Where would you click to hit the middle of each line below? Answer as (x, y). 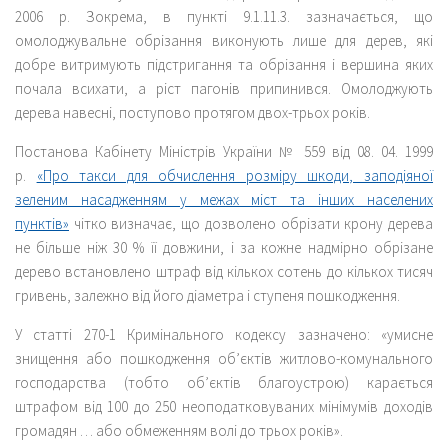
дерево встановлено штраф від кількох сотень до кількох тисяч (224, 271)
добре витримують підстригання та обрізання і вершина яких (224, 64)
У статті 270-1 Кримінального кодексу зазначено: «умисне (224, 334)
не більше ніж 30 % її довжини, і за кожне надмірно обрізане (224, 247)
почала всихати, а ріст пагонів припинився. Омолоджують (224, 88)
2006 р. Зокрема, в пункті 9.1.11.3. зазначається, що (224, 16)
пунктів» (42, 223)
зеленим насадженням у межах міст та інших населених (224, 199)
